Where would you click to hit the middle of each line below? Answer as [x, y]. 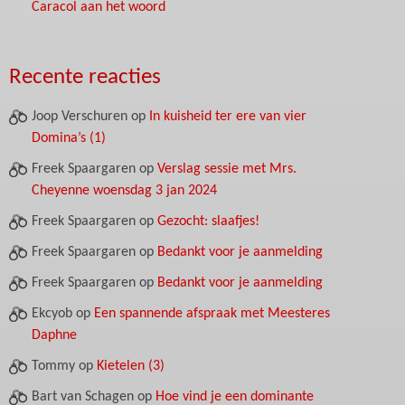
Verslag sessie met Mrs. [227, 170]
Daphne [54, 336]
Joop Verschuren [80, 117]
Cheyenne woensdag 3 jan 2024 [124, 191]
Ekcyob [52, 314]
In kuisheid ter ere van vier [228, 117]
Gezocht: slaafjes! [208, 222]
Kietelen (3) [131, 367]
